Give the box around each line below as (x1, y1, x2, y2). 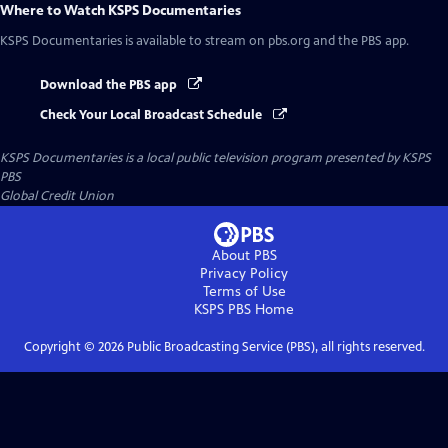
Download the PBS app (40, 77, 180, 93)
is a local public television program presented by (122, 150, 402, 167)
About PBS (211, 247, 277, 265)
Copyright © (23, 339, 98, 356)
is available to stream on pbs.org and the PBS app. (122, 33, 409, 49)
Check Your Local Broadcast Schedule (40, 107, 265, 124)
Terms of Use (202, 283, 286, 301)
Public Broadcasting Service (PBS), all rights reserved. (123, 339, 425, 356)
